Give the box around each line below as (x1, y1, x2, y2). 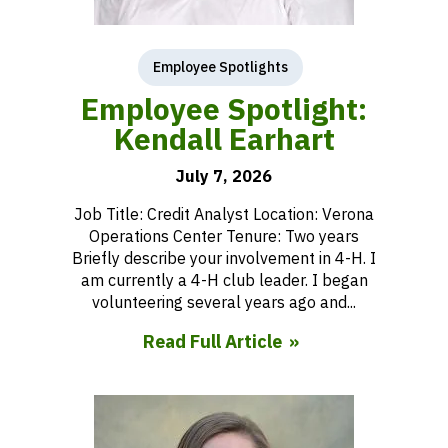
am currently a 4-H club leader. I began (80, 270, 368, 290)
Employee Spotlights (152, 58, 288, 76)
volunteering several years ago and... (92, 292, 356, 312)
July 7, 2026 (176, 166, 272, 186)
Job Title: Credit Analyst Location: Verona (74, 204, 374, 224)
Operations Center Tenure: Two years (89, 226, 359, 246)
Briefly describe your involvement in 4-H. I (72, 248, 376, 268)
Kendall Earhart (113, 119, 335, 158)
